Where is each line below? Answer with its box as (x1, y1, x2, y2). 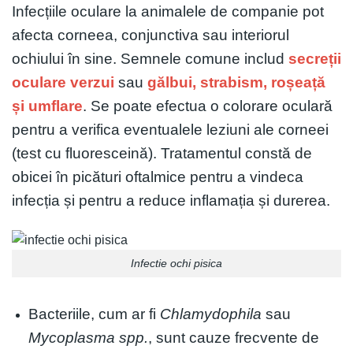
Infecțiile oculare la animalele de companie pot (12, 3, 324, 20)
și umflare (12, 98, 83, 115)
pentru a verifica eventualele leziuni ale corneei (12, 121, 329, 139)
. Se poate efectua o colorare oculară (83, 98, 333, 115)
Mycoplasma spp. (28, 329, 148, 346)
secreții (288, 50, 341, 68)
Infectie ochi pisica (131, 256, 222, 269)
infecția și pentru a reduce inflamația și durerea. (12, 192, 330, 210)
